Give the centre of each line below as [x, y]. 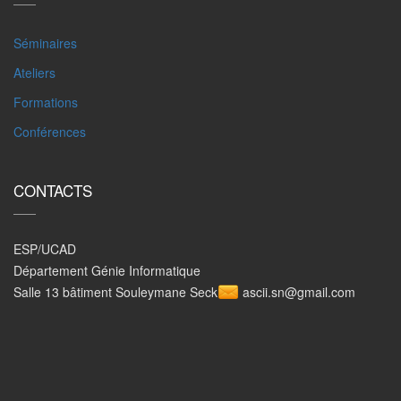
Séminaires [45, 43]
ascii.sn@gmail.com [299, 292]
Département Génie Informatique [107, 270]
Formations [46, 102]
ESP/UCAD [45, 249]
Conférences [50, 132]
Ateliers [34, 73]
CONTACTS [53, 190]
